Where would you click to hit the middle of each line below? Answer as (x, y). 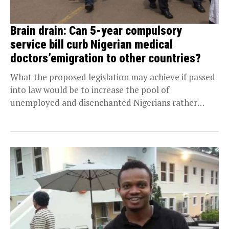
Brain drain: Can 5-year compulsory (96, 31)
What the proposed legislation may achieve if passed (113, 77)
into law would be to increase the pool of (90, 89)
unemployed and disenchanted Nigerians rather (104, 102)
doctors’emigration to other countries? (106, 58)
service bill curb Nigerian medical (91, 44)
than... (22, 115)
